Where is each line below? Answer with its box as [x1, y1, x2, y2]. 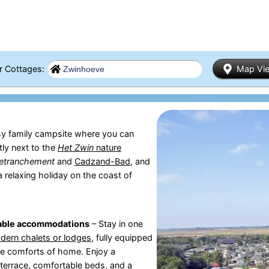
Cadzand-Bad [74, 156, 130, 166]
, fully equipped [91, 232, 153, 243]
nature [93, 142, 121, 153]
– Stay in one [89, 219, 143, 229]
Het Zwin [57, 142, 94, 153]
